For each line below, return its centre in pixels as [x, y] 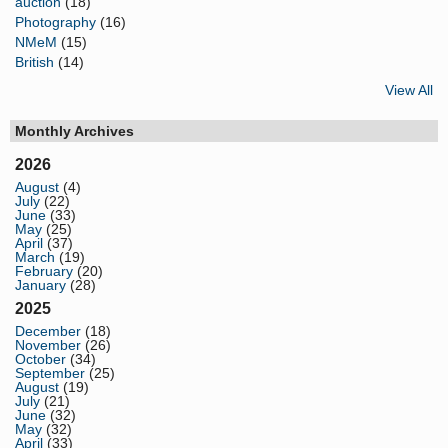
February [44, 270]
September [50, 372]
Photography [55, 21]
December [48, 330]
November [48, 344]
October [40, 358]
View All [409, 89]
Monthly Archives [74, 130]
